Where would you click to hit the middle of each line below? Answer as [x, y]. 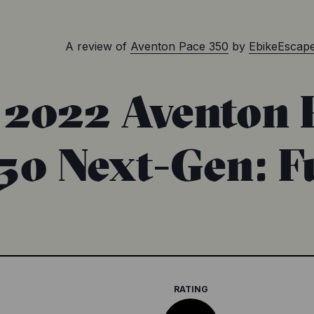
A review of [96, 47]
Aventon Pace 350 [179, 47]
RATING [191, 289]
